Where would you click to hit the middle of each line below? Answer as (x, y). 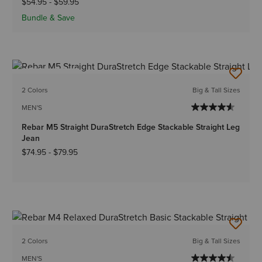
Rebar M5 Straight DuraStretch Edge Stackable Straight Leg (131, 127)
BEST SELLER (51, 77)
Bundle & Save (49, 18)
